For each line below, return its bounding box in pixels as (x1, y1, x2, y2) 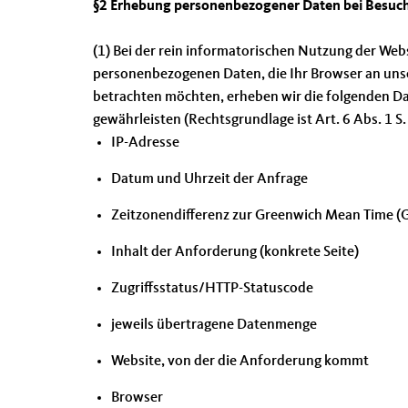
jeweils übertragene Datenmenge (111, 318, 317, 332)
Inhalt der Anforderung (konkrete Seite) (111, 245, 359, 260)
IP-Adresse (111, 136, 179, 150)
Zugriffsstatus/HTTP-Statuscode (111, 281, 313, 296)
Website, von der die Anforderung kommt (111, 354, 369, 369)
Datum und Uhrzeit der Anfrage (111, 172, 308, 187)
